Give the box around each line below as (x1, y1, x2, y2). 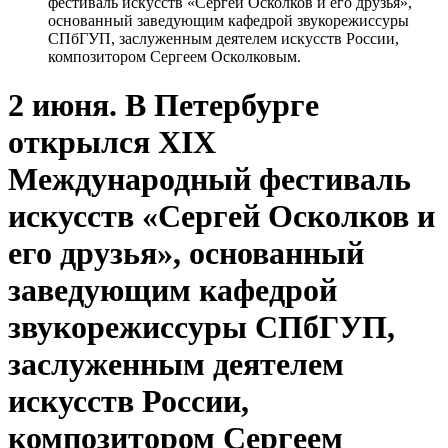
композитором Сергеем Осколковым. (48, 48, 301, 65)
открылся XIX (8, 124, 216, 161)
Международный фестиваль (8, 161, 411, 198)
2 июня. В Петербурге (8, 87, 319, 124)
